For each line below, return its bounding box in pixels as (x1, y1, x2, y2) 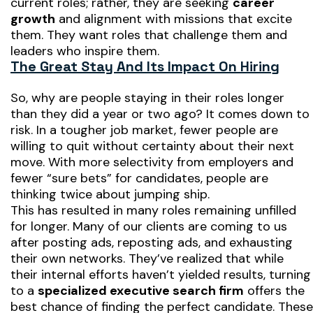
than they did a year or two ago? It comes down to (10, 105, 310, 122)
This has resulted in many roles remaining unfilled (10, 201, 296, 219)
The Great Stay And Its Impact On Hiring (10, 57, 279, 75)
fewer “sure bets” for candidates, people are (10, 169, 268, 187)
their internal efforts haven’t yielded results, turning (10, 265, 311, 283)
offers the (244, 282, 305, 299)
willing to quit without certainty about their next (10, 137, 294, 154)
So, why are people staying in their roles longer (10, 89, 284, 106)
